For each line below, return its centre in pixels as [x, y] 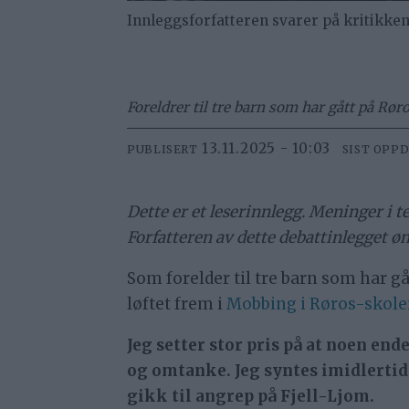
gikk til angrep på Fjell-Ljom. [251, 397]
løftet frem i [177, 304]
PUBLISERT [163, 149]
